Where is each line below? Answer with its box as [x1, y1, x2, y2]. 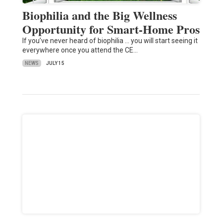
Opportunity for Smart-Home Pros [22, 20, 200, 38]
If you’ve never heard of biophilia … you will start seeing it [22, 37, 198, 45]
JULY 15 [46, 60, 64, 66]
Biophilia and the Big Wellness [22, 6, 177, 24]
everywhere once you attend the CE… [22, 46, 138, 55]
